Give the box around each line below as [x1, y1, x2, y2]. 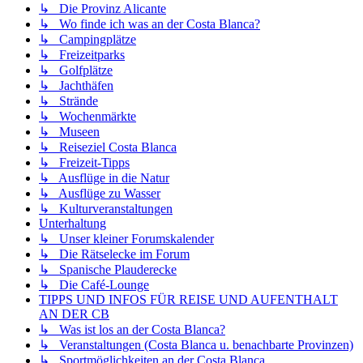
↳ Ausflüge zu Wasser [39, 186, 160, 201]
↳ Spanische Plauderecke [39, 263, 177, 277]
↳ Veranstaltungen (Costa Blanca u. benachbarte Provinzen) [39, 338, 353, 352]
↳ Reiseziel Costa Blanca [39, 140, 177, 155]
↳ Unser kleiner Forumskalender [39, 232, 214, 246]
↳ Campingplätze [39, 32, 136, 47]
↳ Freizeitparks [39, 48, 125, 62]
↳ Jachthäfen [39, 79, 113, 93]
